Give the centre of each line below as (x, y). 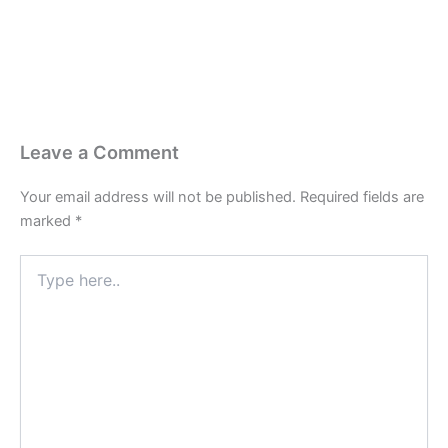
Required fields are (362, 196)
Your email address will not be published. (158, 196)
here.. (37, 283)
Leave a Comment (99, 151)
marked (47, 220)
